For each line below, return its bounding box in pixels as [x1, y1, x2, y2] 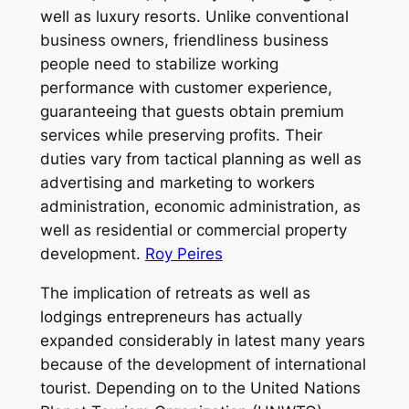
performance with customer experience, [39, 78, 332, 97]
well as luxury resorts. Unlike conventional [39, 6, 349, 26]
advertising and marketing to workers [39, 173, 315, 192]
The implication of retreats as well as [39, 283, 310, 302]
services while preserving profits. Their [39, 125, 322, 144]
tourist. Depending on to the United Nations [39, 378, 361, 397]
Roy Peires [144, 244, 223, 263]
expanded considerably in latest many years [39, 330, 365, 350]
